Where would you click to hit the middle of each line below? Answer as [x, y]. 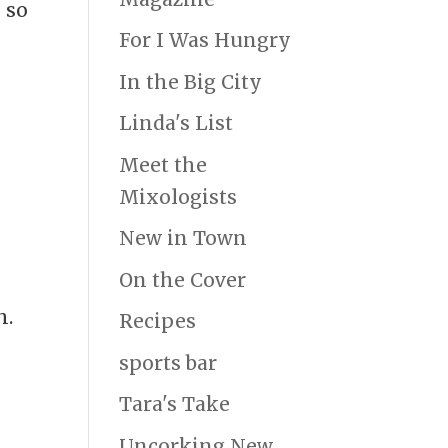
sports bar [168, 362]
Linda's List [176, 123]
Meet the [163, 164]
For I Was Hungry [205, 40]
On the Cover [183, 279]
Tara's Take [175, 404]
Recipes [158, 321]
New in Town [183, 238]
